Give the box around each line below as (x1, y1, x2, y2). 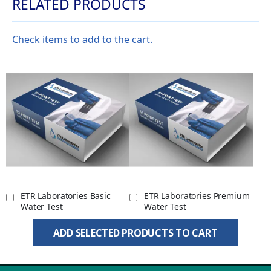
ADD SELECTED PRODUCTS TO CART (53, 226, 218, 240)
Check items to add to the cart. (12, 33, 152, 47)
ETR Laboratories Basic (21, 190, 111, 202)
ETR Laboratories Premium (144, 190, 250, 202)
